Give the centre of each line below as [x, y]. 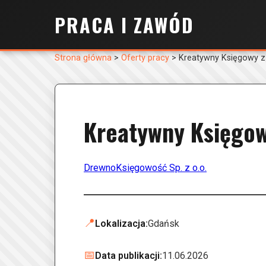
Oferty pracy [145, 58]
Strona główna [83, 58]
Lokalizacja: [121, 223]
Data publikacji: [129, 255]
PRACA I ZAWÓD [124, 25]
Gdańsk [164, 223]
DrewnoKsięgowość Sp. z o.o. [145, 168]
